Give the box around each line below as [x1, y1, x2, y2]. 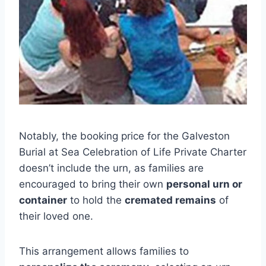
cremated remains [125, 194, 216, 206]
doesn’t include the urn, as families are [19, 161, 204, 174]
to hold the [67, 194, 125, 206]
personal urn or [166, 178, 242, 190]
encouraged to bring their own [19, 178, 166, 190]
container [19, 194, 67, 206]
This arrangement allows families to [19, 245, 189, 257]
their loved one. [19, 210, 93, 222]
